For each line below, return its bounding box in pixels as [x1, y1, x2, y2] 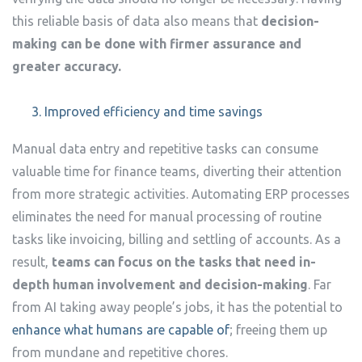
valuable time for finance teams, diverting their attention [12, 164, 342, 179]
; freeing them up [229, 322, 327, 337]
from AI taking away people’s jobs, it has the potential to [12, 300, 343, 314]
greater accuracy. [12, 59, 128, 74]
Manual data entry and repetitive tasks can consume [12, 141, 318, 156]
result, [12, 255, 52, 269]
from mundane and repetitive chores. [12, 345, 231, 360]
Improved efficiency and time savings [44, 104, 263, 119]
